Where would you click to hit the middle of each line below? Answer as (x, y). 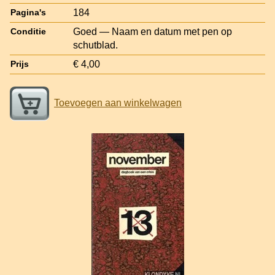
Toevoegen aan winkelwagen (118, 103)
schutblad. (95, 45)
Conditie (28, 31)
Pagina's (28, 12)
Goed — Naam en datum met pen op (153, 31)
